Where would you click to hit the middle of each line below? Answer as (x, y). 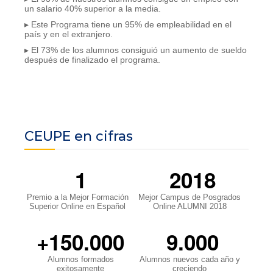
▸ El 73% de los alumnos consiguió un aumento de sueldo (136, 50)
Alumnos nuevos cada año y (190, 260)
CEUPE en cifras (79, 136)
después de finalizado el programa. (92, 60)
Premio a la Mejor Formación (77, 197)
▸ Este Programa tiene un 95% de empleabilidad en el (128, 25)
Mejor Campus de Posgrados (190, 197)
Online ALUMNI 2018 (190, 207)
